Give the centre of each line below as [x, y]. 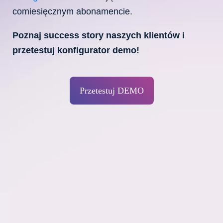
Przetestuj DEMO [111, 91]
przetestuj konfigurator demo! [76, 50]
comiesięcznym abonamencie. [72, 11]
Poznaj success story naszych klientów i [99, 35]
